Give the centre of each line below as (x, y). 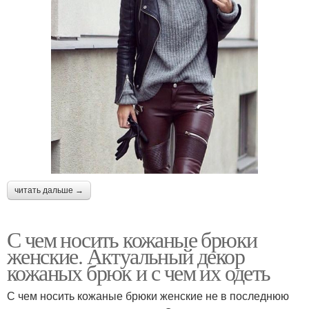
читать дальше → (49, 191)
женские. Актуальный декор (126, 256)
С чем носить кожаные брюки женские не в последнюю (148, 296)
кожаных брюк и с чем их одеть (139, 272)
